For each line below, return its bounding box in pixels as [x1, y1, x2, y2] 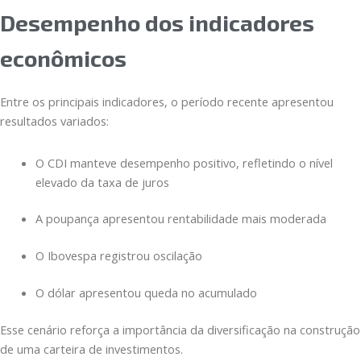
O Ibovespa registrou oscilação [35, 247, 209, 264]
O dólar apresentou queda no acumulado [35, 284, 263, 301]
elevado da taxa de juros [35, 173, 176, 190]
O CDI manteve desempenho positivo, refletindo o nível [35, 154, 333, 171]
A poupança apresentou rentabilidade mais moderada [35, 210, 333, 227]
